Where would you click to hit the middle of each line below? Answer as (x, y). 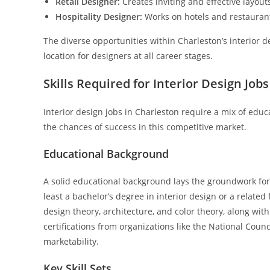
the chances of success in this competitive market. (145, 127)
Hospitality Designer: (99, 17)
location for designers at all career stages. (128, 56)
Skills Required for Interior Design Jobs (156, 83)
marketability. (71, 241)
